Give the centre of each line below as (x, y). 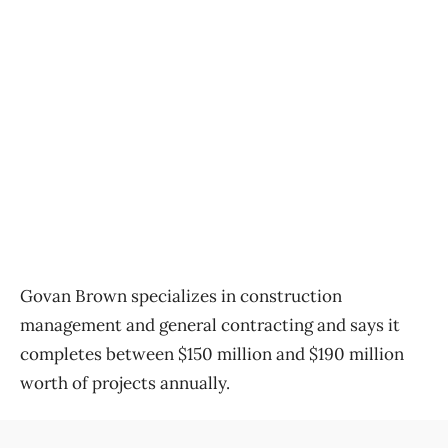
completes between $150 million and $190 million (212, 354)
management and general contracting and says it (210, 325)
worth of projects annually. (125, 383)
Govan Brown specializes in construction (181, 296)
